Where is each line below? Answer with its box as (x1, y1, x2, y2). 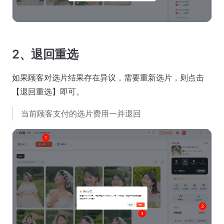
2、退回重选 (12, 46, 78, 61)
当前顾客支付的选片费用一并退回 (21, 108, 141, 118)
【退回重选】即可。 (12, 86, 84, 96)
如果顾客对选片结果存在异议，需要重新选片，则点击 (12, 72, 204, 82)
